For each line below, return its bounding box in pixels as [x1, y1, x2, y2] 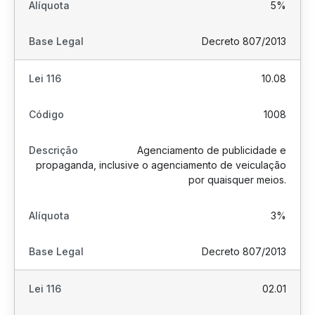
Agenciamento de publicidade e [137, 144, 286, 156]
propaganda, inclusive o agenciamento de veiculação [36, 159, 286, 171]
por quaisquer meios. [188, 174, 286, 186]
